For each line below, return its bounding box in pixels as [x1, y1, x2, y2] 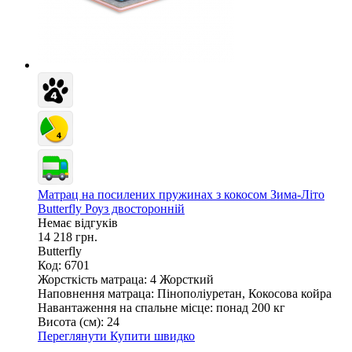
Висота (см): [38, 314, 104, 328]
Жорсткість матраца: [38, 272, 147, 286]
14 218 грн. [38, 229, 97, 244]
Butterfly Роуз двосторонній [38, 201, 185, 215]
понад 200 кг [216, 300, 285, 314]
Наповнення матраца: [38, 286, 154, 300]
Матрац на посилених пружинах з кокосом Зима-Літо [38, 187, 324, 201]
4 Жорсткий [150, 272, 214, 286]
